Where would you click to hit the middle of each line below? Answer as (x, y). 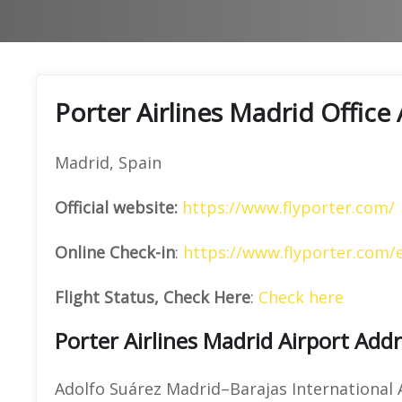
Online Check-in (115, 252)
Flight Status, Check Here (153, 297)
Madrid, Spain (108, 162)
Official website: (116, 207)
